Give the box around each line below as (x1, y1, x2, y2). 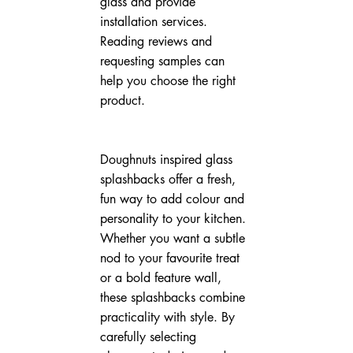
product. (99, 91, 145, 109)
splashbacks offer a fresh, (99, 170, 240, 188)
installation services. (99, 13, 211, 30)
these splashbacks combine (99, 288, 249, 306)
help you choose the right (99, 72, 240, 89)
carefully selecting (99, 328, 200, 345)
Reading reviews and (99, 32, 216, 50)
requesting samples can (99, 52, 229, 69)
